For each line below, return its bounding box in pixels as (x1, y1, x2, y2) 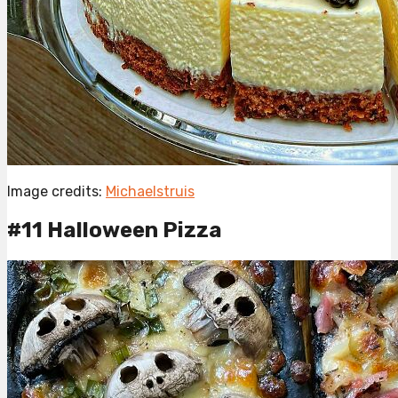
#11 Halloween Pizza (7, 218, 222, 243)
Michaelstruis (106, 183, 195, 201)
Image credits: (7, 183, 106, 201)
